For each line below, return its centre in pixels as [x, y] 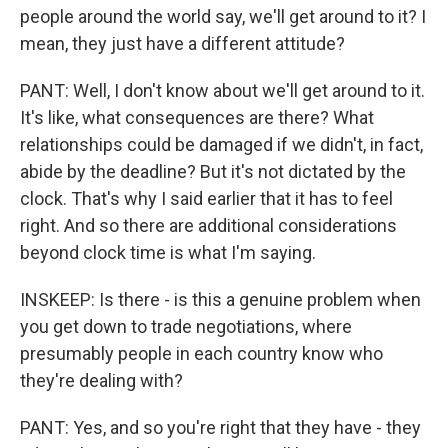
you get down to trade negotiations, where [186, 326]
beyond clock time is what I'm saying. [168, 252]
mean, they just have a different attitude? [182, 43]
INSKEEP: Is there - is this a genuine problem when [220, 299]
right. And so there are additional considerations [208, 225]
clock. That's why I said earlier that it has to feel [206, 198]
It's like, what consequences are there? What [197, 117]
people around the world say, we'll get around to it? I [223, 16]
